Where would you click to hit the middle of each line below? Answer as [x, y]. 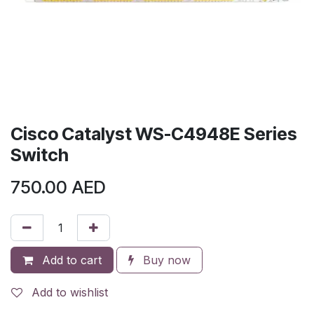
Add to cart [70, 260]
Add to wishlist [70, 292]
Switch [40, 155]
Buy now [165, 260]
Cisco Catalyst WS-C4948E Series [154, 134]
